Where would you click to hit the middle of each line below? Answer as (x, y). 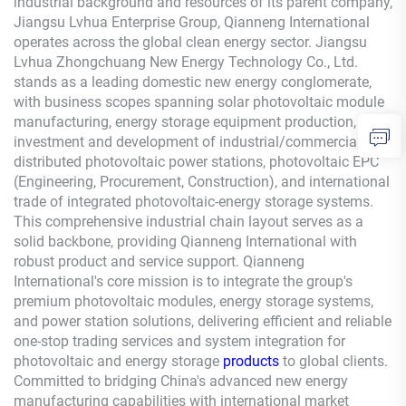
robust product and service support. (128, 261)
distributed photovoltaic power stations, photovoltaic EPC (196, 161)
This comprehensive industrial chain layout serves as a (188, 221)
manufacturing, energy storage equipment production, (185, 121)
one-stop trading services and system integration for (179, 341)
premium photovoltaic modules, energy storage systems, (193, 301)
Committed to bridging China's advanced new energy (181, 381)
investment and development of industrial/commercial (187, 141)
